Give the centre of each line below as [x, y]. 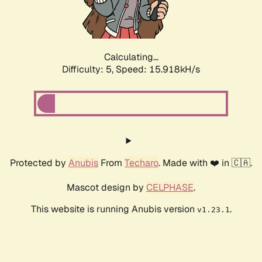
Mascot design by [106, 188]
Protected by [39, 163]
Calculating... [131, 57]
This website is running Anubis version [114, 209]
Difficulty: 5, [89, 70]
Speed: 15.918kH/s [158, 70]
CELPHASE [170, 188]
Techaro [142, 163]
